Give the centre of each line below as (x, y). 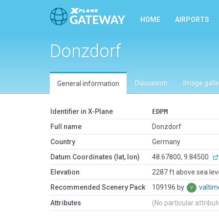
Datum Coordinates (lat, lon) (95, 157)
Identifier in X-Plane (82, 111)
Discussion (151, 83)
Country (63, 142)
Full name (66, 127)
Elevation (65, 172)
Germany (166, 142)
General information (88, 84)
